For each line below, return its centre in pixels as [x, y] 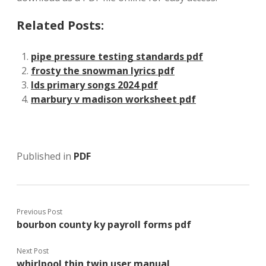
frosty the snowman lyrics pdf [103, 70]
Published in [45, 156]
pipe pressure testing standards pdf [117, 56]
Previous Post [39, 211]
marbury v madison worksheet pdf [113, 99]
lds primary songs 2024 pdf [94, 85]
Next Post [33, 251]
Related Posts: [60, 25]
